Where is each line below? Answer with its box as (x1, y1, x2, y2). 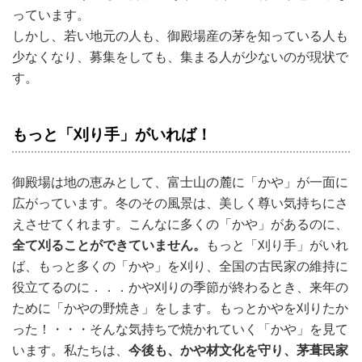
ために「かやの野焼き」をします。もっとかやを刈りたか (12, 301, 348, 315)
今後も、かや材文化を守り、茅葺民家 (128, 343, 348, 357)
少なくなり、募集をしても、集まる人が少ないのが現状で (12, 49, 348, 64)
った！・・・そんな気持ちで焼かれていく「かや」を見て (12, 322, 348, 336)
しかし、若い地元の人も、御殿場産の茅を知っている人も (12, 28, 348, 43)
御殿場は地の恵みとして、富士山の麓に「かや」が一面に (12, 175, 348, 189)
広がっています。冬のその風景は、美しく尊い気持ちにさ (12, 196, 348, 210)
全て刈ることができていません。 (12, 238, 206, 252)
